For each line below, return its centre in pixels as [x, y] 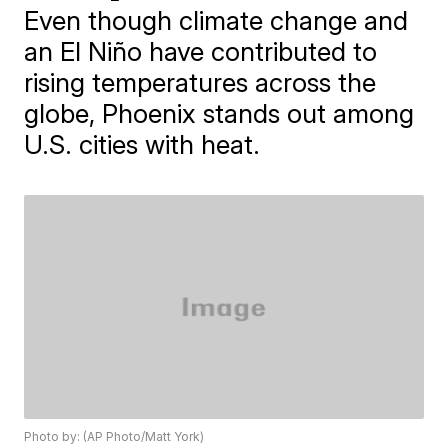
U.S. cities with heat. [142, 144]
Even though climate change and [216, 20]
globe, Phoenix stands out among [219, 113]
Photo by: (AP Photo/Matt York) [114, 437]
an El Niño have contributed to [201, 51]
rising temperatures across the [200, 82]
